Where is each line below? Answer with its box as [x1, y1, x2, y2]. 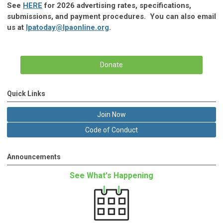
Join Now [97, 111, 126, 119]
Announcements [7, 153, 61, 161]
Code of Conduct [85, 126, 138, 134]
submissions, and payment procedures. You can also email [7, 11, 216, 21]
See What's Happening [70, 171, 153, 181]
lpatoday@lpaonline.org [26, 22, 109, 32]
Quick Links [7, 90, 45, 98]
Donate [100, 61, 123, 69]
